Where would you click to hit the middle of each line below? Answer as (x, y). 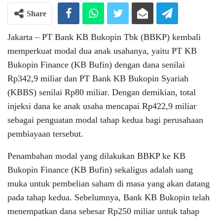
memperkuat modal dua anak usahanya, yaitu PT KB (102, 51)
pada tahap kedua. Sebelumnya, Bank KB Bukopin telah (109, 197)
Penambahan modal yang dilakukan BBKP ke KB (96, 156)
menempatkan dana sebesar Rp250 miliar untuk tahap (103, 211)
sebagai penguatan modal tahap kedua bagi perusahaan (105, 120)
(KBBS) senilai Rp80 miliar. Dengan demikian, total (102, 92)
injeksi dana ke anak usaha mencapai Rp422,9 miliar (102, 106)
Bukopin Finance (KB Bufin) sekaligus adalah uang (100, 169)
